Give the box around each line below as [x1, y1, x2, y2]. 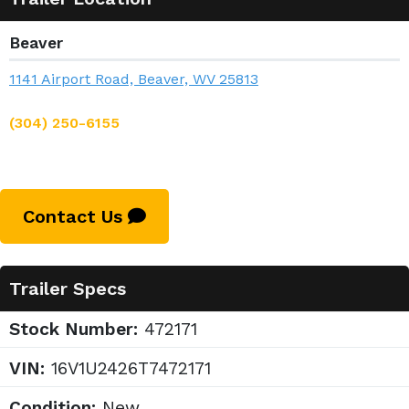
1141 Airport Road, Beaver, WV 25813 [9, 70, 258, 89]
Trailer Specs [9, 278, 126, 300]
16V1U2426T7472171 [45, 358, 211, 380]
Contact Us [23, 205, 128, 228]
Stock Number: [9, 319, 138, 341]
